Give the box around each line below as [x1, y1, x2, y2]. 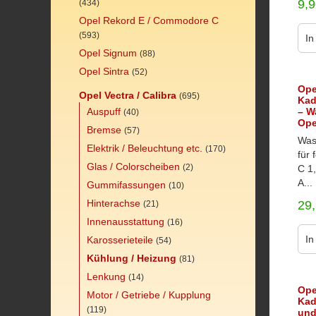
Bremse [87, 124, 121, 135]
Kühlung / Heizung [87, 253, 176, 264]
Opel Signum [79, 47, 137, 59]
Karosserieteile [87, 234, 153, 245]
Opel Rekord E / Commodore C [79, 15, 219, 26]
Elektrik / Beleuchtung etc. [87, 142, 202, 154]
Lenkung [87, 271, 126, 282]
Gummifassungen [87, 179, 166, 190]
